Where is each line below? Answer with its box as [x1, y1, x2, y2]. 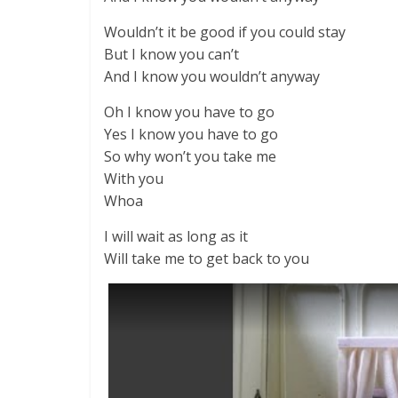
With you [104, 169, 163, 188]
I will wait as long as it [104, 227, 248, 246]
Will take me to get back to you [104, 249, 309, 268]
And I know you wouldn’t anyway [104, 67, 320, 86]
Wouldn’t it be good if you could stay [104, 22, 346, 42]
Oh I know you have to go [104, 102, 275, 122]
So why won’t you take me [104, 147, 276, 166]
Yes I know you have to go [104, 124, 278, 144]
